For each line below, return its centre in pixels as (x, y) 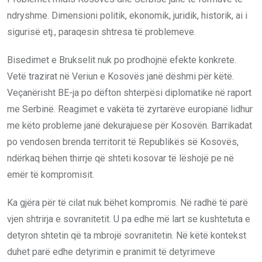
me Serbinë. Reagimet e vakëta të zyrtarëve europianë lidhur (130, 109)
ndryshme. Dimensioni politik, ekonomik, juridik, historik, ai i (127, 15)
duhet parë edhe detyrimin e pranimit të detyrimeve (111, 251)
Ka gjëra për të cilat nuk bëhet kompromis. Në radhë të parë (127, 202)
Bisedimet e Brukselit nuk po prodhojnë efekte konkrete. (122, 60)
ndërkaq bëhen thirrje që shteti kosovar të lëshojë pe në (120, 158)
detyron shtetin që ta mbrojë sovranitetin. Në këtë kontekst (127, 235)
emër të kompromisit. (51, 174)
